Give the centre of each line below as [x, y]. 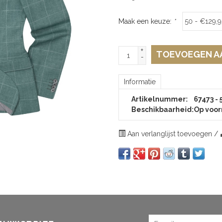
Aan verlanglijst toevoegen [170, 134]
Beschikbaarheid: [163, 109]
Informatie [140, 82]
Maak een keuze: [146, 21]
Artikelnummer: [160, 99]
